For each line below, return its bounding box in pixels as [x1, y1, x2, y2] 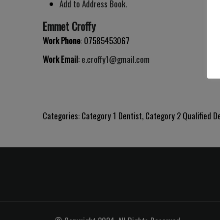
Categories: [43, 110, 82, 122]
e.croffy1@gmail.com [82, 53, 150, 66]
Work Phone [43, 34, 81, 47]
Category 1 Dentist [82, 110, 142, 122]
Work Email [43, 53, 78, 66]
